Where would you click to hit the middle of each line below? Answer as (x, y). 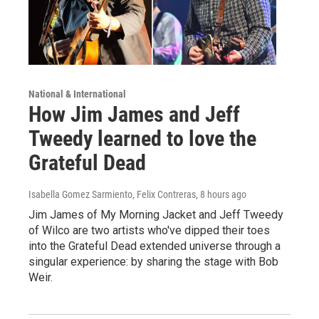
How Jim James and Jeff (134, 114)
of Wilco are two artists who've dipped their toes (149, 230)
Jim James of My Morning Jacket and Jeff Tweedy (156, 214)
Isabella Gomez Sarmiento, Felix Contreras (112, 194)
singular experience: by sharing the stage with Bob (153, 261)
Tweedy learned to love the (142, 138)
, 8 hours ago (221, 194)
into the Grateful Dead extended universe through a (155, 246)
